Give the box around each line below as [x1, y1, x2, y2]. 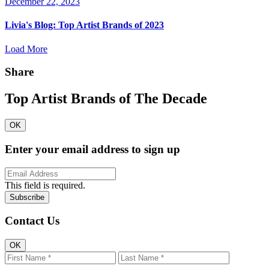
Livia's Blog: [5, 20, 56, 31]
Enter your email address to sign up [5, 142, 180, 156]
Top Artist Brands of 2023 [56, 20, 164, 31]
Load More [5, 43, 47, 54]
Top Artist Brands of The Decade [5, 91, 207, 107]
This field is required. [5, 180, 85, 190]
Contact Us [5, 214, 59, 228]
